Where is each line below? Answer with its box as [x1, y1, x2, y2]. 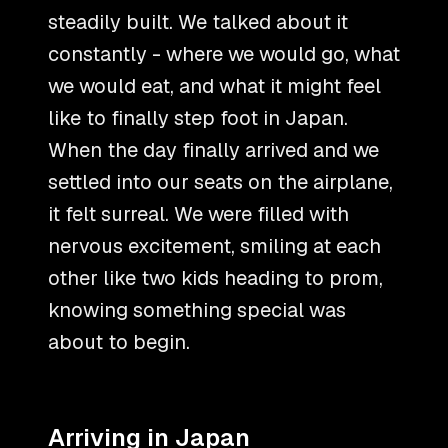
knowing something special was [48, 296, 346, 323]
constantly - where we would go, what [48, 40, 400, 67]
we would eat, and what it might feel [48, 72, 381, 99]
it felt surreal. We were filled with [48, 200, 349, 227]
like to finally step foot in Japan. [48, 104, 348, 131]
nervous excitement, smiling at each [48, 232, 381, 259]
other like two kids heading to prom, [48, 264, 383, 291]
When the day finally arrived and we [48, 136, 379, 163]
